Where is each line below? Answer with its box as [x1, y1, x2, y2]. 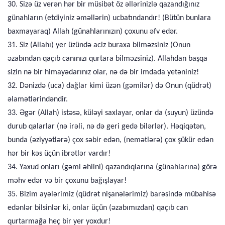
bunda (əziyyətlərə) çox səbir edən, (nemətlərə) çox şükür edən [8, 136, 213, 144]
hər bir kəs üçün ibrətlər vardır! [8, 150, 110, 158]
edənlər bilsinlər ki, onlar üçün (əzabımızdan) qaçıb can [8, 204, 188, 212]
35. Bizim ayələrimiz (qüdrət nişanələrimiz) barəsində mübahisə [8, 190, 216, 198]
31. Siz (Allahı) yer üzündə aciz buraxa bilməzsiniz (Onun [8, 41, 190, 49]
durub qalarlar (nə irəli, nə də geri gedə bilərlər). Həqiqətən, [8, 123, 206, 131]
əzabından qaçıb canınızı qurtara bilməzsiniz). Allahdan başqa [8, 55, 207, 63]
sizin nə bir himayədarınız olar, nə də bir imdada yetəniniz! [8, 68, 199, 76]
